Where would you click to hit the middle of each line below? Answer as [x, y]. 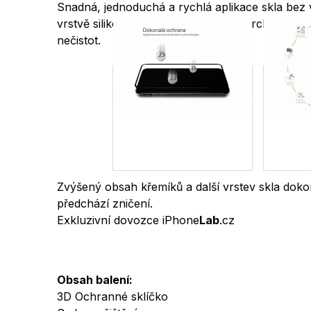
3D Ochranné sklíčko [112, 296]
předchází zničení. [105, 203]
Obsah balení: [95, 279]
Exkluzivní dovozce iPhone [128, 220]
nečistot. [79, 41]
